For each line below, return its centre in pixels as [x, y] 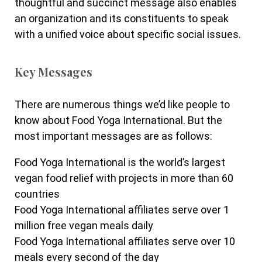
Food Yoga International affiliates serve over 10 [125, 241]
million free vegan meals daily [84, 225]
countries [37, 194]
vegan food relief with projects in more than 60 [124, 178]
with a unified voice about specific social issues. [128, 34]
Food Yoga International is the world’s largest [120, 162]
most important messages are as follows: [113, 136]
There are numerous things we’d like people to [122, 104]
